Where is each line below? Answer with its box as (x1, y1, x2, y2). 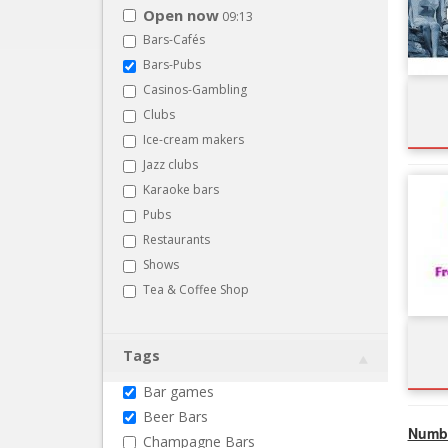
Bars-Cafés (143, 30, 205, 48)
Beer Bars (143, 406, 208, 426)
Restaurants (143, 230, 210, 248)
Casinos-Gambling (143, 80, 247, 98)
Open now (143, 4, 219, 25)
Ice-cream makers (143, 130, 244, 148)
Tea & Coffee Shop (143, 280, 249, 298)
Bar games (143, 381, 214, 401)
